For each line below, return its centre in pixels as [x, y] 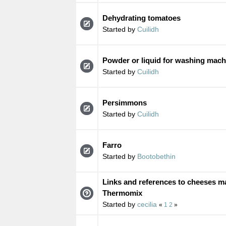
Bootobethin [156, 156]
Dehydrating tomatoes [141, 18]
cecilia [147, 204]
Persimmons [124, 102]
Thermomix [122, 193]
